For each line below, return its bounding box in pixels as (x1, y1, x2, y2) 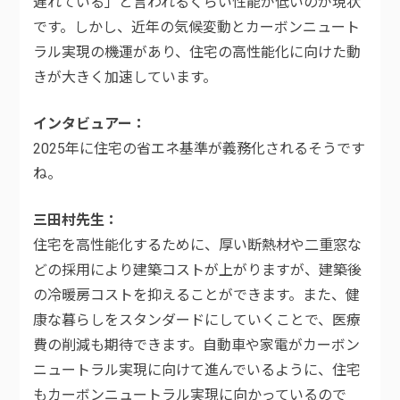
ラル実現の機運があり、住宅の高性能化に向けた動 (33, 44, 362, 62)
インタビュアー (33, 115, 133, 133)
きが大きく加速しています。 (33, 69, 218, 87)
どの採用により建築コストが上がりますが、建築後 (33, 262, 362, 279)
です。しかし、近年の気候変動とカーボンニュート (33, 19, 361, 37)
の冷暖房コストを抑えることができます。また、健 (33, 287, 361, 304)
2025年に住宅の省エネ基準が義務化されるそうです (33, 140, 366, 158)
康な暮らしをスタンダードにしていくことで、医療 (33, 312, 362, 329)
